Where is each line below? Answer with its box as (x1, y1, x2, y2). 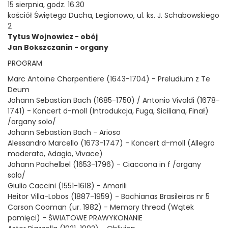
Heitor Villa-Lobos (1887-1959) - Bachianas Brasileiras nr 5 (8, 191, 210, 202)
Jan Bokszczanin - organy (8, 42, 108, 52)
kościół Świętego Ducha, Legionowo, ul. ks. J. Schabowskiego (8, 10, 219, 20)
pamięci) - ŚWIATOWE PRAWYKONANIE (8, 213, 142, 223)
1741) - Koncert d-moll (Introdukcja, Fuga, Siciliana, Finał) (8, 106, 209, 116)
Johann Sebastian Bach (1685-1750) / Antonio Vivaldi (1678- (8, 95, 220, 105)
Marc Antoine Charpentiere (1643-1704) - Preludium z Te (8, 74, 210, 84)
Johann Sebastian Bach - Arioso (8, 127, 121, 137)
